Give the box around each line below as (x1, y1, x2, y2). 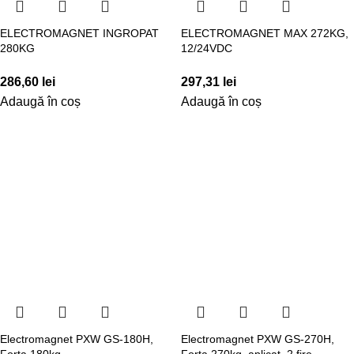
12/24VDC (181, 41, 232, 55)
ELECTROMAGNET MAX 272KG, (181, 26, 348, 40)
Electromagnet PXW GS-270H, (181, 332, 334, 345)
